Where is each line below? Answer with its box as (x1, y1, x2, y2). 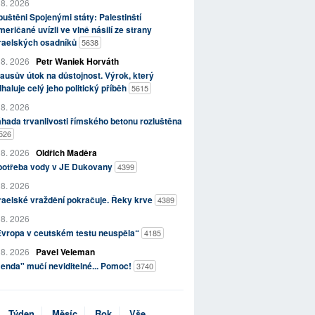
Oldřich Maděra (35, 146, 97, 160)
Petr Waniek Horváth (35, 55, 119, 68)
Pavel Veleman (35, 245, 95, 259)
